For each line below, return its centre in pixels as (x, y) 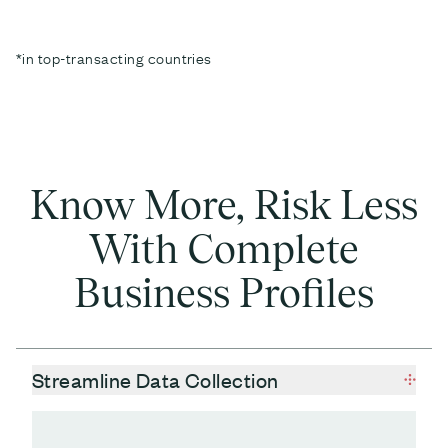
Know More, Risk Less (224, 205)
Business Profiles (224, 293)
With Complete (224, 249)
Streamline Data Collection (155, 379)
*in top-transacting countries (114, 57)
